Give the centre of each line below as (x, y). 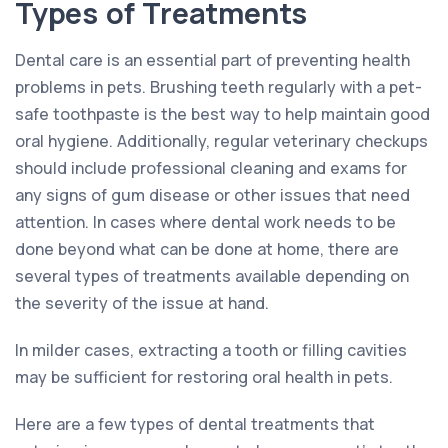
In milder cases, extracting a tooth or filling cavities (211, 349)
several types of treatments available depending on (212, 275)
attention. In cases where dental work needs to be (205, 221)
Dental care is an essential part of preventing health (212, 59)
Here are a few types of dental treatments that (195, 423)
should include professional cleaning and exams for (211, 167)
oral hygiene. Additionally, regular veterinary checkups (221, 140)
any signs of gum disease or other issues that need (212, 194)
